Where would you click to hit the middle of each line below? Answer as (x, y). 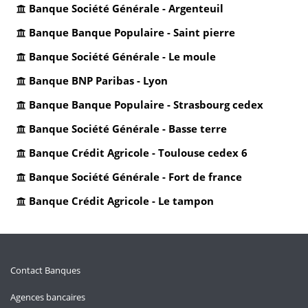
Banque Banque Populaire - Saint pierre (132, 32)
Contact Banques (45, 270)
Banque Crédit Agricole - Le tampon (121, 201)
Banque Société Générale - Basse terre (128, 129)
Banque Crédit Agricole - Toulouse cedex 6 (138, 153)
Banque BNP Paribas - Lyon (98, 80)
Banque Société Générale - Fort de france (135, 177)
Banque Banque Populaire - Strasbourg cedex (146, 104)
